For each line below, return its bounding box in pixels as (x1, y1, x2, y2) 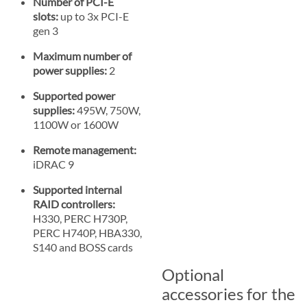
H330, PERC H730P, (33, 211, 127, 225)
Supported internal (33, 182, 122, 196)
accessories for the (162, 283, 295, 304)
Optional (162, 264, 224, 284)
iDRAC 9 (33, 157, 74, 171)
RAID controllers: (33, 197, 115, 210)
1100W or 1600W (33, 117, 119, 131)
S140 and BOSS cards (33, 240, 133, 254)
